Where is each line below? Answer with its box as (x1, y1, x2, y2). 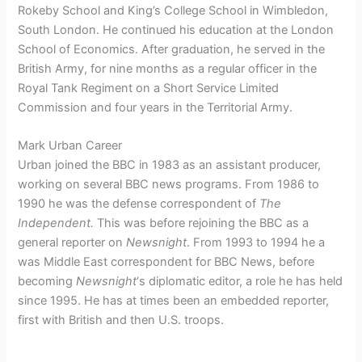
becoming (18, 274, 77, 289)
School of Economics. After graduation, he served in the (18, 42, 326, 57)
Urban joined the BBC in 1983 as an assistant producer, (18, 158, 322, 173)
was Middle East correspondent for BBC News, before (18, 255, 315, 270)
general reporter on (18, 235, 127, 250)
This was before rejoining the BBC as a (97, 216, 309, 231)
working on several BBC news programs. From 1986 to (18, 177, 320, 192)
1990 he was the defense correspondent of (18, 196, 260, 212)
